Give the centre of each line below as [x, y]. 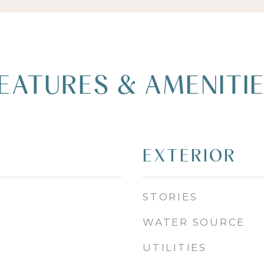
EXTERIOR [189, 155]
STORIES [170, 197]
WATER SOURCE [194, 222]
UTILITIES [175, 247]
